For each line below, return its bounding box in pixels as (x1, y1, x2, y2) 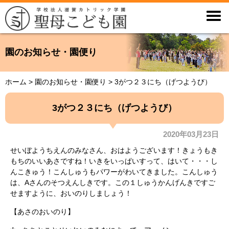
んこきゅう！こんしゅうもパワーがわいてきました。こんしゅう (10, 167, 218, 176)
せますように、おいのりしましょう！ (10, 189, 132, 197)
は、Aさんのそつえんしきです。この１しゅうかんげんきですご (10, 178, 215, 187)
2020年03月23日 (163, 129, 219, 139)
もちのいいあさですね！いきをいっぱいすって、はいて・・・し (10, 156, 218, 165)
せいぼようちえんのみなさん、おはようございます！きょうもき (10, 146, 218, 154)
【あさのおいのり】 (10, 207, 75, 216)
